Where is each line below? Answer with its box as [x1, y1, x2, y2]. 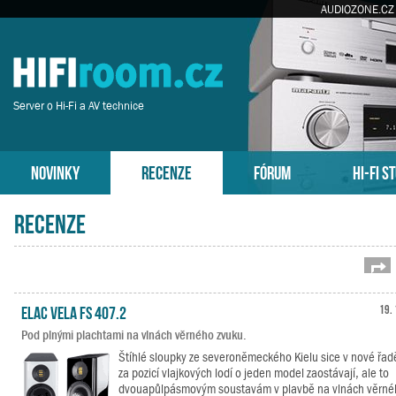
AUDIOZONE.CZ [320, 3, 394, 16]
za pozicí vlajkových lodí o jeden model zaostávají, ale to [118, 366, 389, 380]
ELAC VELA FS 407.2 [21, 302, 126, 320]
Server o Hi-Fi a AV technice [13, 99, 144, 112]
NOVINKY [31, 162, 80, 180]
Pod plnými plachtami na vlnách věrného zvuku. [21, 328, 247, 342]
